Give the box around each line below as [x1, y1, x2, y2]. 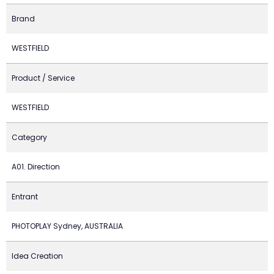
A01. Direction [12, 161, 60, 172]
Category [12, 132, 47, 143]
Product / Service [12, 73, 75, 83]
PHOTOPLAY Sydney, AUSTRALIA [12, 221, 123, 231]
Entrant [12, 191, 38, 202]
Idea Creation [12, 251, 63, 261]
